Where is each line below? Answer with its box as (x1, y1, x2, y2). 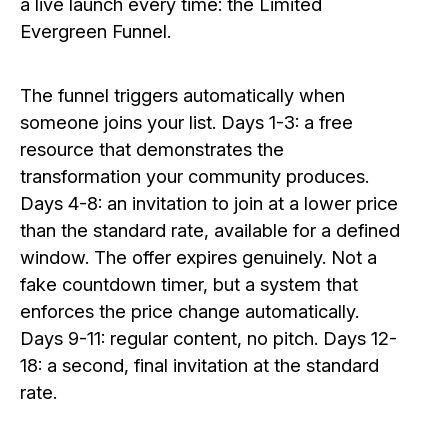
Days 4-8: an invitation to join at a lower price (20, 191, 398, 214)
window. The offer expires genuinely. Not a (20, 245, 377, 268)
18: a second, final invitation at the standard (20, 353, 379, 376)
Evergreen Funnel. (20, 20, 171, 43)
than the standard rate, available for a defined (20, 218, 400, 241)
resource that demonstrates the (20, 137, 284, 160)
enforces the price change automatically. (20, 299, 359, 322)
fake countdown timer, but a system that (20, 272, 358, 295)
